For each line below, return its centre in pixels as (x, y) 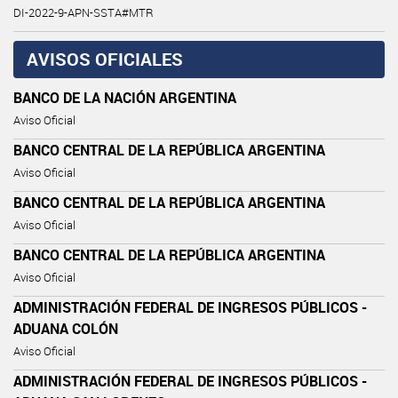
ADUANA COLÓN (66, 328)
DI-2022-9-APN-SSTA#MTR (84, 12)
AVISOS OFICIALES (105, 59)
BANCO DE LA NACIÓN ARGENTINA (125, 97)
